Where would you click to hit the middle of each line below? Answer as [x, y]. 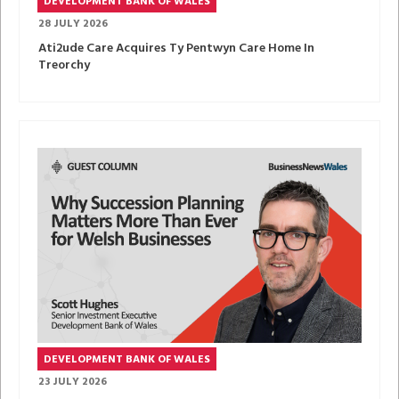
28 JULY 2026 [73, 24]
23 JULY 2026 [73, 382]
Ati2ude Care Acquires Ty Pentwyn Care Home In [176, 49]
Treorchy [64, 66]
